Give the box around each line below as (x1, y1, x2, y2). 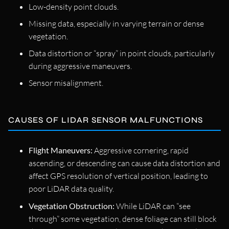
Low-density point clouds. (29, 1, 119, 12)
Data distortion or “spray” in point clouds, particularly (29, 48, 215, 58)
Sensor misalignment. (29, 77, 103, 88)
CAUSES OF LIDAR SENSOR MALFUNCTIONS (8, 114, 203, 125)
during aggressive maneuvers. (29, 60, 132, 71)
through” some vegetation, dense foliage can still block (29, 213, 217, 224)
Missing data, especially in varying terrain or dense (29, 18, 204, 29)
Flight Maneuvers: (29, 145, 93, 155)
